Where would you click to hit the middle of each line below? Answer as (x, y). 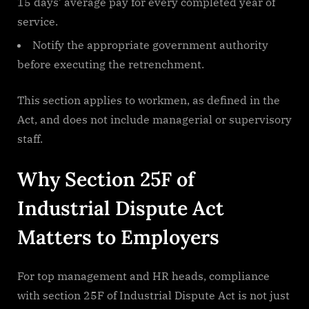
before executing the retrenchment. (111, 64)
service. (38, 21)
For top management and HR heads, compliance (143, 276)
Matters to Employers (118, 237)
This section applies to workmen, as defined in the (149, 100)
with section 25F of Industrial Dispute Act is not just (153, 296)
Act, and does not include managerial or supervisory (154, 120)
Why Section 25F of (106, 179)
